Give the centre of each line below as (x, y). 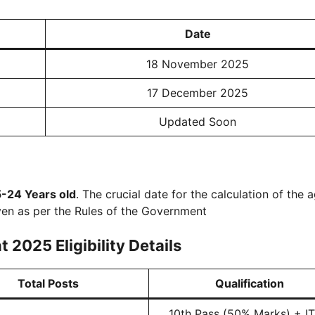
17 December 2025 (198, 93)
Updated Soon (198, 122)
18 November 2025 (198, 64)
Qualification (249, 283)
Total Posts (48, 283)
